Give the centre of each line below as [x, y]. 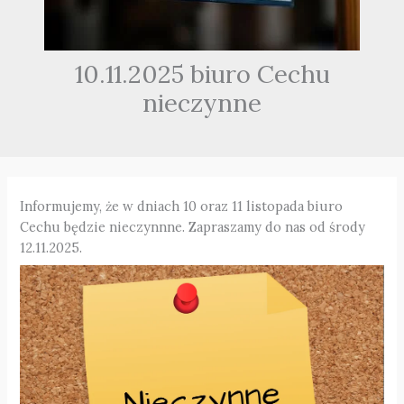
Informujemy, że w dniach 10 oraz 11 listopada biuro [182, 207]
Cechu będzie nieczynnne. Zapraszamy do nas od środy [193, 227]
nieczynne [202, 102]
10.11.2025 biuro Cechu [202, 73]
